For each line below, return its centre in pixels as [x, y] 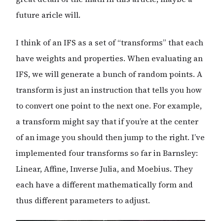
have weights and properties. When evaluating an [109, 58]
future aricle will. [48, 15]
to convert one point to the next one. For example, [109, 106]
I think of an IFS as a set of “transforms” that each [110, 43]
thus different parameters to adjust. [83, 201]
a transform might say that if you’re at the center [107, 122]
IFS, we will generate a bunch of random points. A [109, 74]
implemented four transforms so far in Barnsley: [107, 153]
